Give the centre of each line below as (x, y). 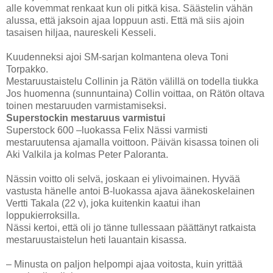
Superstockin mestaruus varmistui (86, 118)
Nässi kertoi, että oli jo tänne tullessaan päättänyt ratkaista (131, 227)
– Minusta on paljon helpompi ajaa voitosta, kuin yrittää (124, 264)
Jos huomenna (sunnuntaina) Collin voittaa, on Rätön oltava (135, 93)
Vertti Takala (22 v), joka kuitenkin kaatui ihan (103, 203)
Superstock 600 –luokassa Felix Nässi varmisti (107, 130)
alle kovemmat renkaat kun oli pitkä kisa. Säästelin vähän (129, 8)
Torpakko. (27, 69)
